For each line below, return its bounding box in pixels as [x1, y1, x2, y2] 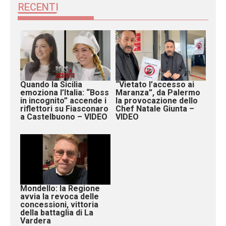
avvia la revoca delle [20, 191, 99, 201]
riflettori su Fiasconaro [20, 103, 108, 114]
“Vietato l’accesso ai [116, 79, 194, 89]
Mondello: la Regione [20, 183, 100, 193]
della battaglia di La [20, 207, 93, 217]
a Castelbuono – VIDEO [20, 111, 107, 122]
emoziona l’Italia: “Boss [20, 87, 109, 97]
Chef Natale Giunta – [116, 103, 194, 114]
